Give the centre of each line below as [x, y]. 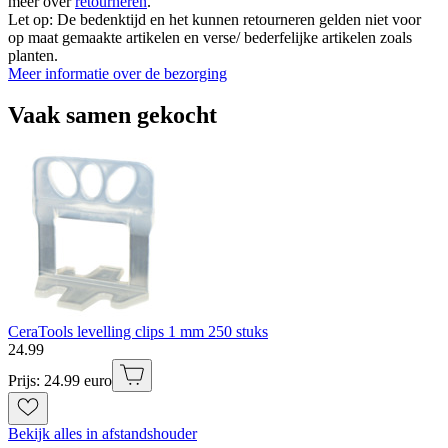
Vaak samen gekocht [112, 115]
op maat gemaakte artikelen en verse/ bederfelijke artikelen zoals [210, 37]
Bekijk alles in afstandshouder [102, 434]
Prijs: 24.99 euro [60, 381]
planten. [33, 55]
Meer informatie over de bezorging [117, 73]
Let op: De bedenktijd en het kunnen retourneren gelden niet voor [214, 19]
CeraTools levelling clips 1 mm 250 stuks [138, 332]
